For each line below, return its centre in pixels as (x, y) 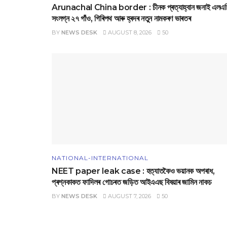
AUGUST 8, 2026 (129, 33)
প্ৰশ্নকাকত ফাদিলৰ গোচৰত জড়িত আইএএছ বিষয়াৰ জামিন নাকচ (132, 182)
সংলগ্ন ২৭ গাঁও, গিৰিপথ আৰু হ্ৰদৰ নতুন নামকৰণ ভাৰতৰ (121, 19)
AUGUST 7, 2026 (129, 196)
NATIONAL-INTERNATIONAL (100, 158)
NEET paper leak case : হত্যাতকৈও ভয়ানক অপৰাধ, (133, 171)
